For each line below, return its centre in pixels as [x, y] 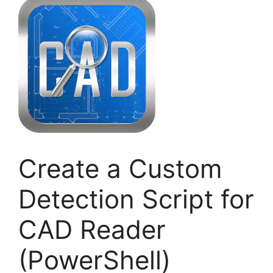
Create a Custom [120, 169]
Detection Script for [136, 199]
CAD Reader [92, 230]
